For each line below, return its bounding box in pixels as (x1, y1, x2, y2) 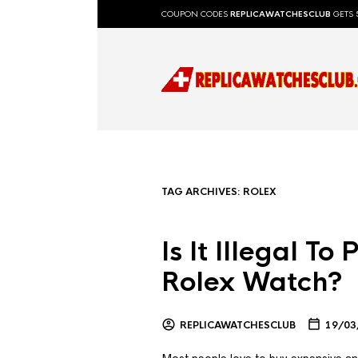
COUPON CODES (161, 9, 230, 19)
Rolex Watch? (161, 266, 343, 299)
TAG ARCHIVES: (161, 185, 243, 198)
